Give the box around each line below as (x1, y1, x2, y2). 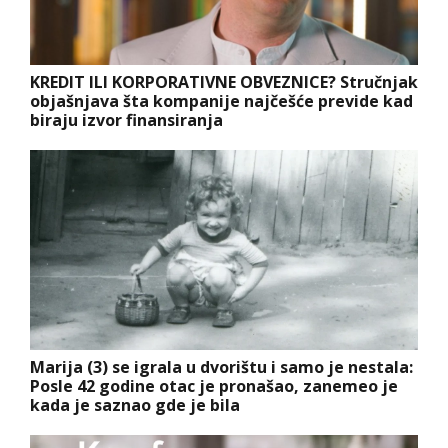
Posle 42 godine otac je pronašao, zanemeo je (30, 374, 398, 397)
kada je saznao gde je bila (30, 393, 240, 416)
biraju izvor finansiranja (30, 108, 223, 131)
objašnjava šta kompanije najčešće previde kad (30, 89, 413, 112)
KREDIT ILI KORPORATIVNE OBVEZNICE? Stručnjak (30, 70, 418, 93)
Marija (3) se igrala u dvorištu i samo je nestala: (30, 355, 413, 378)
